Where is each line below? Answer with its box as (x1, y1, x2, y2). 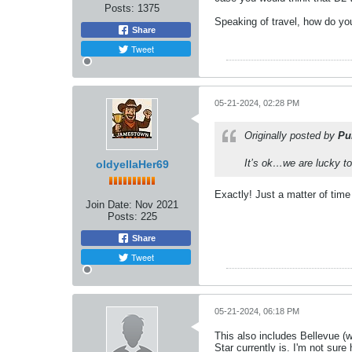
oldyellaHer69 (95, 158, 169, 170)
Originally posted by (244, 130, 338, 141)
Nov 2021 (135, 199, 178, 211)
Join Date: (86, 199, 132, 211)
